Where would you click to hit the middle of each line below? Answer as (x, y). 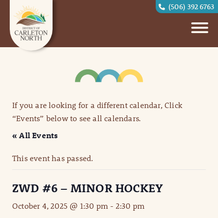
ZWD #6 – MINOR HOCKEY (88, 188)
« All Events (35, 135)
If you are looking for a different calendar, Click (98, 105)
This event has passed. (53, 158)
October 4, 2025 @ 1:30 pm (60, 206)
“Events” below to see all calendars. (77, 118)
